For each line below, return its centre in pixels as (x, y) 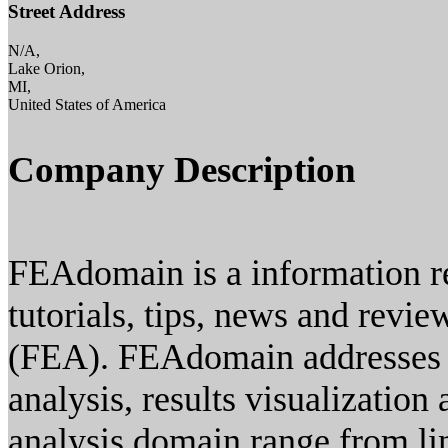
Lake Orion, (46, 69)
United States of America (87, 105)
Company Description (182, 170)
